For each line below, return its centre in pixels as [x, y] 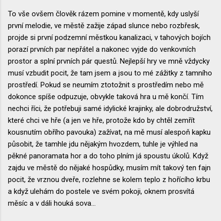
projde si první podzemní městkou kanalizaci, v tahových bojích [109, 38]
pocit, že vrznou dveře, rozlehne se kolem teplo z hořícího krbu [109, 180]
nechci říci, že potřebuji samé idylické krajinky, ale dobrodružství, [110, 109]
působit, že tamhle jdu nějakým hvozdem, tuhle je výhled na [103, 144]
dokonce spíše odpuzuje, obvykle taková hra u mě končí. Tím [106, 97]
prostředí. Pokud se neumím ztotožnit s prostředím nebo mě [106, 85]
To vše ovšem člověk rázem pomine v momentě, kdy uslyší [103, 14]
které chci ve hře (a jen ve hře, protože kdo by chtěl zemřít [101, 121]
